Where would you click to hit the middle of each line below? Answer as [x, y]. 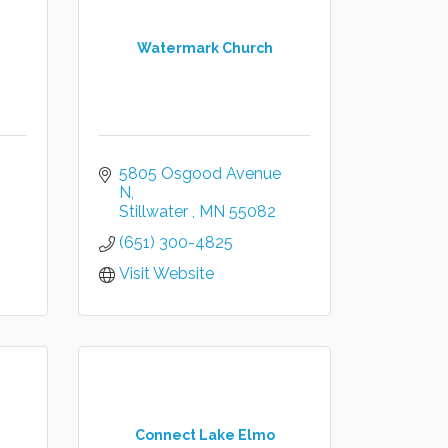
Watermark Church [204, 47]
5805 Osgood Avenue [200, 173]
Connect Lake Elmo [204, 434]
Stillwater [156, 211]
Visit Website [167, 273]
